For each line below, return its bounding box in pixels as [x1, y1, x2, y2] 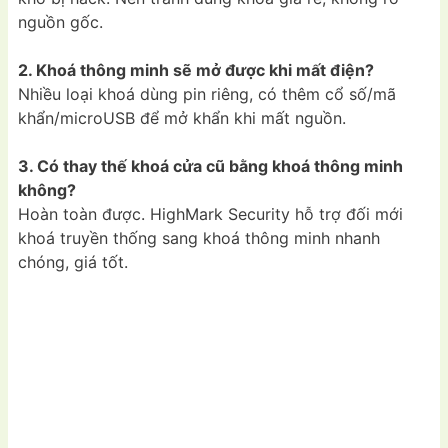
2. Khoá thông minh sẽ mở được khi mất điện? [18, 60, 374, 81]
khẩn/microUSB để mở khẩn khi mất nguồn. [18, 108, 346, 129]
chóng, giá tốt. [18, 252, 128, 273]
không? [18, 180, 76, 201]
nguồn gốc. [18, 12, 103, 33]
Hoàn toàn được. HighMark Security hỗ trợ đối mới [18, 204, 403, 225]
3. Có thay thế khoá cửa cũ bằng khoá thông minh [18, 156, 403, 177]
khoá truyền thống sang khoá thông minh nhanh [18, 228, 380, 249]
